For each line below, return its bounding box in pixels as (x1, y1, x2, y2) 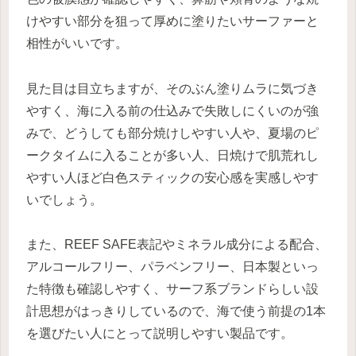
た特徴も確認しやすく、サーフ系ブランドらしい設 (26, 282, 319, 296)
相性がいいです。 (26, 36, 128, 50)
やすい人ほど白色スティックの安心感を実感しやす (26, 170, 319, 184)
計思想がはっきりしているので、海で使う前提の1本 (26, 304, 326, 319)
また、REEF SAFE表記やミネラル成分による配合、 (26, 238, 327, 252)
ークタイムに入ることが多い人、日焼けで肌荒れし (26, 148, 319, 162)
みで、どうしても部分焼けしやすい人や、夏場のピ (26, 126, 319, 140)
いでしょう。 (26, 192, 103, 207)
